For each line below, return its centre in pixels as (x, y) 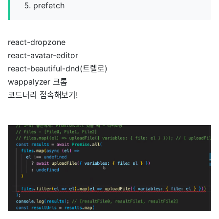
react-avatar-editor (43, 55)
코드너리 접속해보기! (43, 95)
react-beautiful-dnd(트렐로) (58, 68)
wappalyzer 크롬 (38, 81)
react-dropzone (37, 42)
